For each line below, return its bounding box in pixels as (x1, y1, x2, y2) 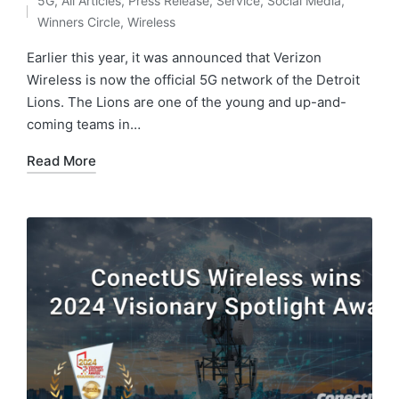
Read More (27, 151, 96, 169)
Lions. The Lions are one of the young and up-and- (27, 93, 346, 110)
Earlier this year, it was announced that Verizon (27, 48, 322, 66)
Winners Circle (37, 13, 120, 29)
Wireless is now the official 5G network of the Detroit (27, 70, 360, 88)
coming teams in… (27, 115, 141, 133)
